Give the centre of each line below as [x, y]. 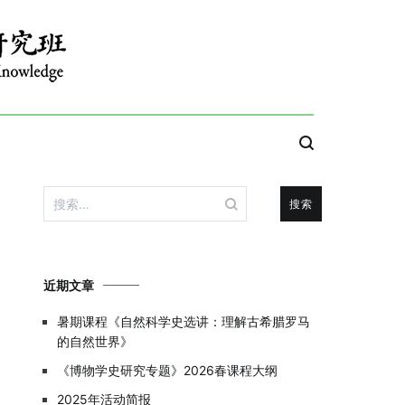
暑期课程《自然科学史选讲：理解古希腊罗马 [184, 321]
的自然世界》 [95, 341]
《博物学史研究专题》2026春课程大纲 [167, 370]
